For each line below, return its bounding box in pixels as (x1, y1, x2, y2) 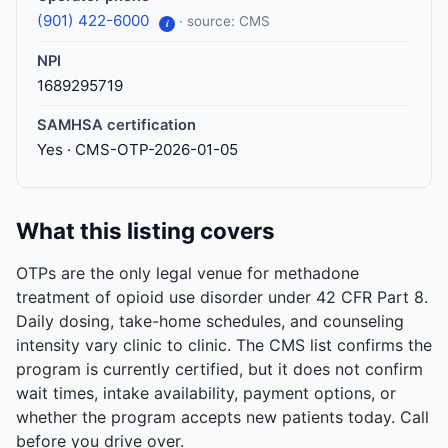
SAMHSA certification (37, 116, 196, 135)
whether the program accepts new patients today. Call (16, 407, 429, 428)
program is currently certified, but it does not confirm (16, 359, 423, 380)
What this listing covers (16, 217, 275, 245)
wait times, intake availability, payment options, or (16, 383, 396, 404)
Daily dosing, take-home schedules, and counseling (16, 311, 404, 332)
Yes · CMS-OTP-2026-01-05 (37, 140, 238, 160)
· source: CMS (179, 13, 270, 29)
